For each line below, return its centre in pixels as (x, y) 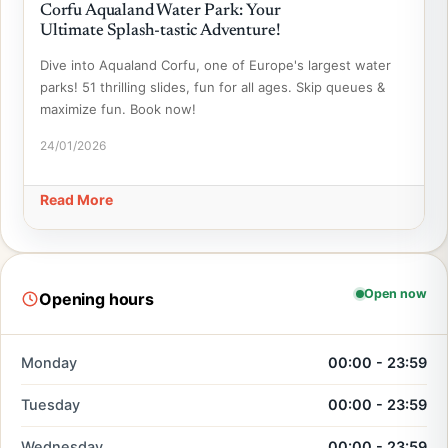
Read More (76, 199)
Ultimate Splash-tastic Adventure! (160, 31)
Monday (49, 363)
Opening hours (96, 298)
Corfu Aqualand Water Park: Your (160, 11)
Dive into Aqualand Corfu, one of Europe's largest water (215, 65)
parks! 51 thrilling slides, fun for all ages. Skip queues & (212, 87)
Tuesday (50, 405)
